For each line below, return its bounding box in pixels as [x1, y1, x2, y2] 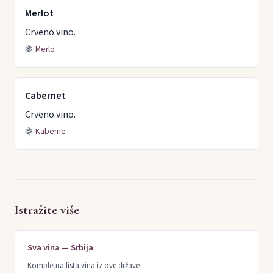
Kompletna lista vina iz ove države [27, 260, 140, 272]
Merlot [25, 6, 54, 20]
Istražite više [15, 202, 79, 218]
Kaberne [35, 125, 66, 137]
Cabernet [25, 88, 66, 102]
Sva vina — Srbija [27, 241, 93, 254]
